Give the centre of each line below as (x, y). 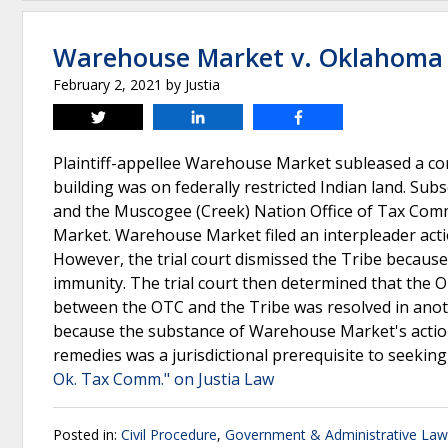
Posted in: (87, 434)
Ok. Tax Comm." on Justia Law (163, 379)
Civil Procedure (169, 434)
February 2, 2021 (107, 84)
